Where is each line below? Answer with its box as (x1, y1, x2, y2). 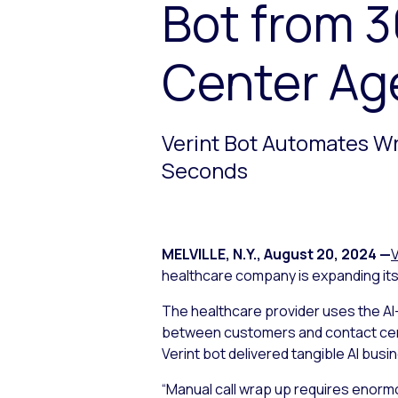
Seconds (162, 155, 248, 185)
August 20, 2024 (264, 244, 377, 265)
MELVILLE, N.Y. (162, 244, 257, 265)
